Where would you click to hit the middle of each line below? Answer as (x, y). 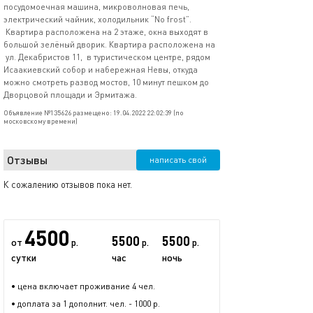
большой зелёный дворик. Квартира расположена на (109, 44)
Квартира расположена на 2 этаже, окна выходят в (106, 32)
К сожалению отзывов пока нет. (68, 184)
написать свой (178, 160)
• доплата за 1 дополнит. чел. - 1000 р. (86, 304)
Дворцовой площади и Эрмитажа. (70, 95)
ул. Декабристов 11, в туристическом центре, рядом (107, 57)
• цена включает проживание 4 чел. (83, 286)
